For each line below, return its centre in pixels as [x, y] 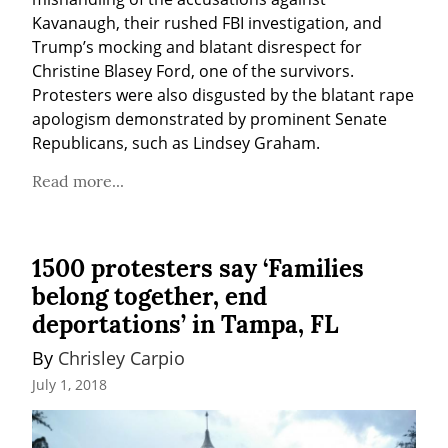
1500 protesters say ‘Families [198, 268]
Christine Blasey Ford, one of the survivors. [193, 70]
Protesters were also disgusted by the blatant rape [223, 94]
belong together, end [149, 296]
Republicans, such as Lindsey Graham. [176, 142]
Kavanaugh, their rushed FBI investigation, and [207, 22]
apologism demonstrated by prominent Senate [209, 118]
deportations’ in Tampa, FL [185, 324]
